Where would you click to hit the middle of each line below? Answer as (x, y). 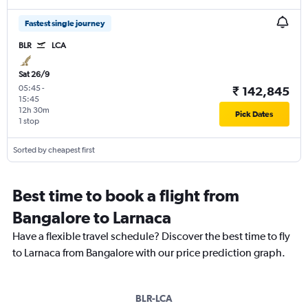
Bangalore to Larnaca (92, 218)
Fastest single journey (65, 23)
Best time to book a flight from (126, 196)
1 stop (29, 121)
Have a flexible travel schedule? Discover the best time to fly (151, 236)
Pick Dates (254, 114)
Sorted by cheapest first (54, 150)
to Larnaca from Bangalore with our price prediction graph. (149, 253)
